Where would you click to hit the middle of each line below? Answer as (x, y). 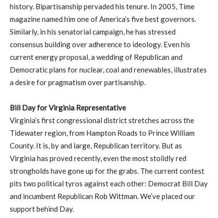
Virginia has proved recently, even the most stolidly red (98, 158)
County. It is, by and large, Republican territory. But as (96, 146)
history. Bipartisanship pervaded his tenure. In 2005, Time (102, 7)
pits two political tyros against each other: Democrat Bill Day (109, 184)
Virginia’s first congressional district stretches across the (102, 120)
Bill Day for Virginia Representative (68, 108)
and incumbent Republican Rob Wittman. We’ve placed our (102, 196)
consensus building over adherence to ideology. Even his (100, 45)
